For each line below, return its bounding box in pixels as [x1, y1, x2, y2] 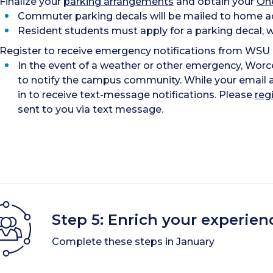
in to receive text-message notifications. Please [18, 88, 255, 101]
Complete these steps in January [52, 235, 214, 247]
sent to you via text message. [18, 103, 163, 115]
